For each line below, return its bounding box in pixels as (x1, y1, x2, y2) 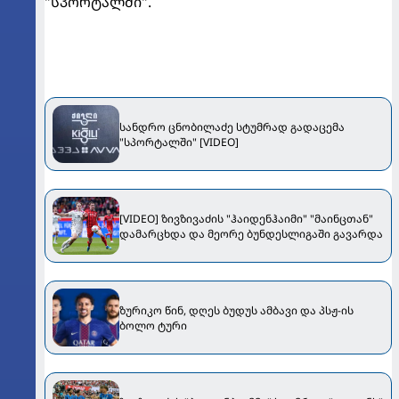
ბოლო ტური (119, 317, 187, 333)
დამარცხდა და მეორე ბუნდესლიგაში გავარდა (119, 225, 383, 241)
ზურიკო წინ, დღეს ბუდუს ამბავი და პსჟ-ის (119, 302, 354, 318)
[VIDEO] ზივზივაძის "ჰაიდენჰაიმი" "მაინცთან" (119, 210, 373, 226)
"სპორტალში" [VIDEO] (119, 134, 239, 150)
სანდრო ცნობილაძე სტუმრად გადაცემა (119, 118, 345, 134)
